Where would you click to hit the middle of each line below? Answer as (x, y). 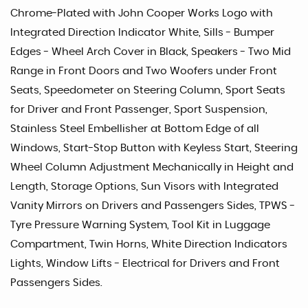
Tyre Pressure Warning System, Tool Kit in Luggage (140, 225)
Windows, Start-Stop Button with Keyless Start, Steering (154, 148)
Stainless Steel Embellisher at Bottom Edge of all (135, 129)
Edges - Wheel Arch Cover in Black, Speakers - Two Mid (151, 52)
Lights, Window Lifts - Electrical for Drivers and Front (145, 264)
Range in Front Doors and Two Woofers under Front (144, 71)
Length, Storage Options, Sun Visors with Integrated (144, 187)
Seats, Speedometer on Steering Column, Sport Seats (148, 91)
